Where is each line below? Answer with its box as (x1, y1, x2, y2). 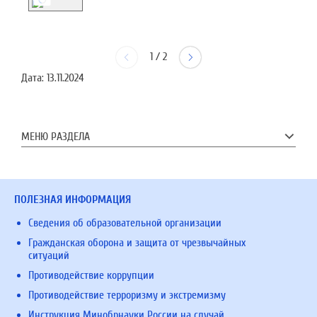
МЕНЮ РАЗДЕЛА (21, 130, 90, 143)
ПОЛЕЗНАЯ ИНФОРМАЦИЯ (14, 193, 131, 206)
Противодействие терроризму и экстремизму (28, 289, 226, 301)
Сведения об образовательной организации (28, 217, 221, 229)
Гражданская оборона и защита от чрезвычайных (28, 236, 246, 249)
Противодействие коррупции (28, 269, 154, 282)
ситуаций (28, 249, 69, 262)
